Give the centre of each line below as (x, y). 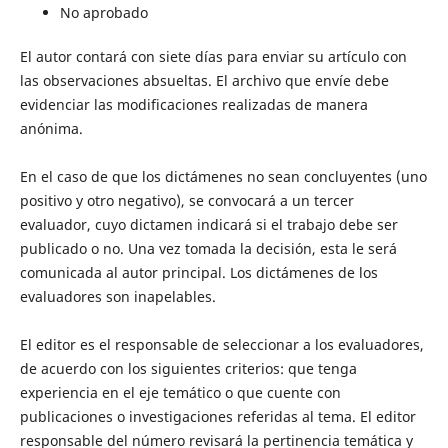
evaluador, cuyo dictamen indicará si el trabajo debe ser (208, 224)
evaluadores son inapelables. (117, 296)
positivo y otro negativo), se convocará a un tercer (186, 200)
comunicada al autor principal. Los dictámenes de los (198, 272)
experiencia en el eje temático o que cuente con (180, 392)
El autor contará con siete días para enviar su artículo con (213, 56)
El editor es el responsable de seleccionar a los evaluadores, (221, 344)
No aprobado (103, 12)
